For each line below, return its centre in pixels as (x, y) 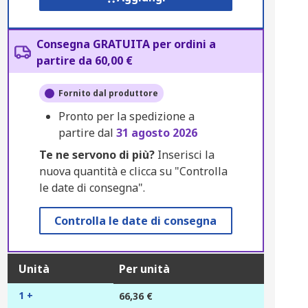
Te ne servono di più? (97, 155)
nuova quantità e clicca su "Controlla (133, 171)
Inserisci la (184, 155)
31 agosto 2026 (156, 133)
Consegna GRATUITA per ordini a (126, 44)
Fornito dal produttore (108, 93)
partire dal (87, 133)
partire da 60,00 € (84, 60)
